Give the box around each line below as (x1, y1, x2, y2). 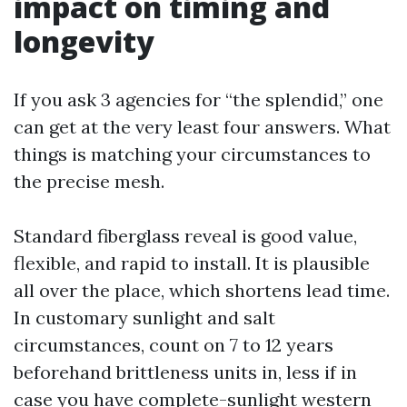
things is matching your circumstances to (14, 143, 371, 165)
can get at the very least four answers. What (14, 115, 391, 138)
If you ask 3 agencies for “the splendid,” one (14, 88, 383, 111)
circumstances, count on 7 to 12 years (14, 333, 333, 356)
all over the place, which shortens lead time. (14, 279, 390, 302)
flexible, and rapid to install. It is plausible (14, 252, 370, 274)
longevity (14, 22, 154, 61)
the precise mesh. (14, 170, 164, 193)
